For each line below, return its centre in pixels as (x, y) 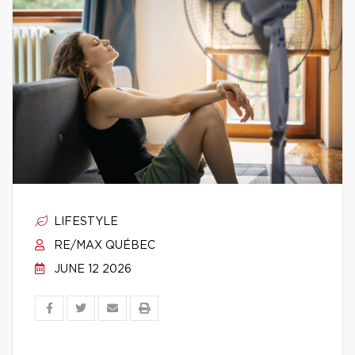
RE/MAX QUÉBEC (103, 246)
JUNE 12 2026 (91, 269)
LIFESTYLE (84, 222)
